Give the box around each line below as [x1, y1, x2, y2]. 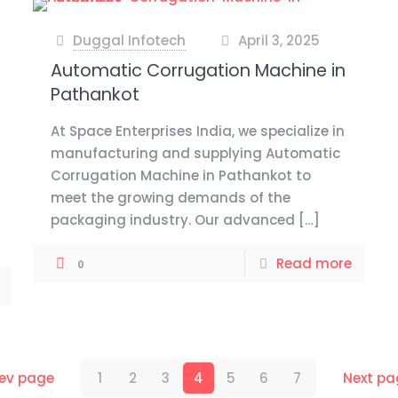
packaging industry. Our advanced [50, 211, 295, 229]
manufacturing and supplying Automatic [50, 144, 340, 163]
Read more [276, 254, 353, 273]
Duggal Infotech [72, 31, 186, 50]
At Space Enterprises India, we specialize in [50, 122, 345, 140]
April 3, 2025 [238, 31, 321, 50]
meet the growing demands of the [50, 188, 291, 207]
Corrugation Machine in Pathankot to [50, 166, 311, 185]
